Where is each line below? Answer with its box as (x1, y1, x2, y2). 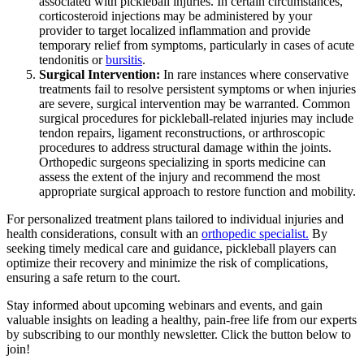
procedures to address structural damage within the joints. (39, 140, 331, 154)
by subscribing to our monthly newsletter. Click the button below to (6, 327, 351, 341)
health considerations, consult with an (6, 226, 201, 240)
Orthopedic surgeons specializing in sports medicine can (39, 154, 326, 169)
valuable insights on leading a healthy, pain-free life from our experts (6, 312, 357, 327)
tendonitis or (39, 52, 106, 67)
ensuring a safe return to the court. (6, 270, 180, 284)
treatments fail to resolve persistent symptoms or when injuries (39, 81, 356, 96)
